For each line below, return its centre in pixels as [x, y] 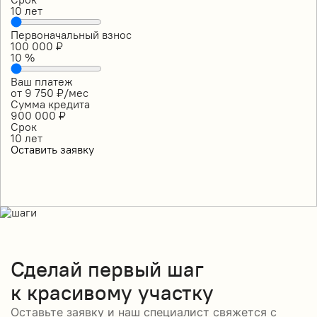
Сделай [49, 269]
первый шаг [146, 269]
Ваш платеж [42, 81]
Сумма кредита [50, 104]
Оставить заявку [52, 149]
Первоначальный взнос [71, 34]
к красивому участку [112, 293]
